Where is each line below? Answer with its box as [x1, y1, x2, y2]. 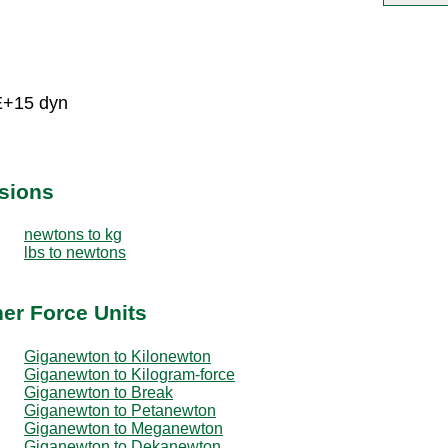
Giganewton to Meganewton [24, 419, 223, 437]
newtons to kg [24, 225, 122, 243]
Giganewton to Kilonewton [24, 347, 211, 365]
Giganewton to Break [24, 383, 173, 401]
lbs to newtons [24, 243, 126, 261]
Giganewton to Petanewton [24, 401, 216, 419]
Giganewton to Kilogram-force [24, 365, 235, 383]
